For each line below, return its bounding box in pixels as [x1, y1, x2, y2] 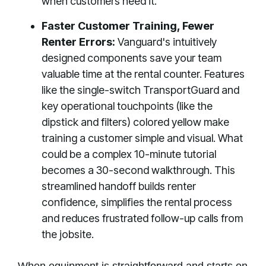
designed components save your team [42, 52, 221, 64]
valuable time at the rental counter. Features [42, 68, 245, 80]
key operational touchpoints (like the [42, 100, 213, 112]
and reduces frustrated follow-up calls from [42, 212, 243, 224]
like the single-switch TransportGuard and [42, 84, 239, 96]
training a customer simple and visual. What [42, 132, 243, 144]
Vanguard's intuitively [115, 36, 217, 48]
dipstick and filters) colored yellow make [42, 116, 229, 128]
